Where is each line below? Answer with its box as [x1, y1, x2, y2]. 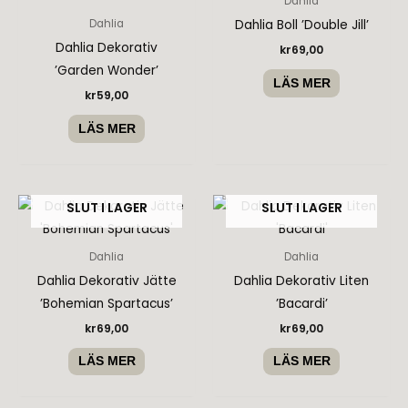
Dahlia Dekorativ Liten [234, 271, 369, 290]
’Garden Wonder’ [55, 62, 158, 80]
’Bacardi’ [275, 294, 328, 312]
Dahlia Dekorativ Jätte [36, 271, 177, 290]
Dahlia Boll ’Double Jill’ [234, 16, 369, 35]
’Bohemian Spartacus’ [40, 294, 173, 312]
